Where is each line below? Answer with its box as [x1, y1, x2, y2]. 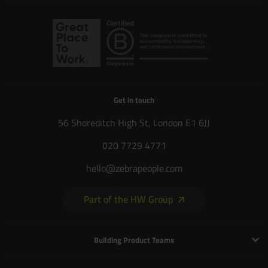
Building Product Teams [94, 234, 174, 245]
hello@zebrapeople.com [86, 161, 182, 175]
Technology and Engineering [87, 255, 181, 266]
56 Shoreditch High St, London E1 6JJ [58, 115, 210, 129]
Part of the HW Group [84, 191, 173, 206]
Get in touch [114, 94, 154, 105]
